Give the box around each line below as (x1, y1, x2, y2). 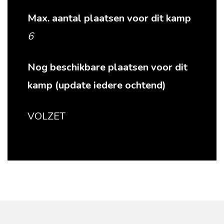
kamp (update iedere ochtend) (27, 78, 166, 92)
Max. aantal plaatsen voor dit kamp (27, 11, 191, 25)
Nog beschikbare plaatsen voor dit (27, 60, 187, 74)
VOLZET (27, 109, 65, 123)
